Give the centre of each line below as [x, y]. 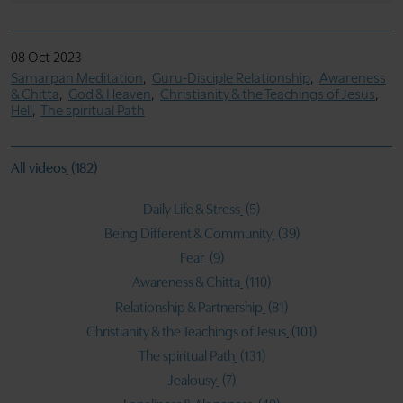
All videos [43, 168]
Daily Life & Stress [197, 209]
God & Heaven [110, 94]
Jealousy [195, 381]
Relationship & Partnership [193, 307]
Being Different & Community [192, 234]
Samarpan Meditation [77, 78]
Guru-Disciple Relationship [231, 78]
